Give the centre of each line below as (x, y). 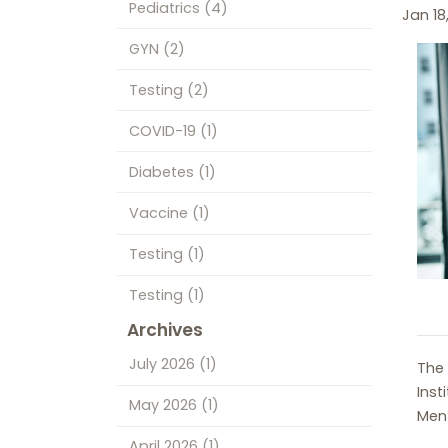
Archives (165, 329)
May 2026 (164, 405)
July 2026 (163, 364)
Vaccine (160, 212)
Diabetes (163, 171)
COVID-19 (164, 130)
